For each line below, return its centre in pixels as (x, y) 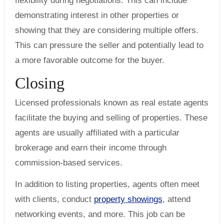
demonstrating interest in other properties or (97, 15)
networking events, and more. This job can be (100, 214)
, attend (176, 199)
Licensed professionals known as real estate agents (111, 102)
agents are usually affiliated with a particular (97, 132)
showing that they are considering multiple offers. (106, 30)
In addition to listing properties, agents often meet (107, 184)
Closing (41, 83)
